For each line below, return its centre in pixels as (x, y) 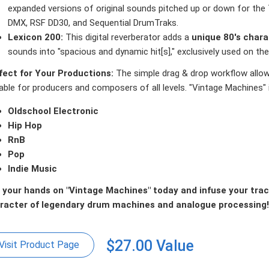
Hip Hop (25, 125)
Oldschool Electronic (53, 111)
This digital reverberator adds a (127, 38)
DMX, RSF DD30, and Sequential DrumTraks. (93, 23)
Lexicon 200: (35, 38)
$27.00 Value (150, 246)
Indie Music (32, 168)
